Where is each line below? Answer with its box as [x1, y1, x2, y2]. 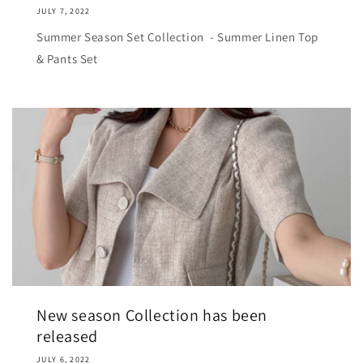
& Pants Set [36, 50, 98, 66]
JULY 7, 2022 [36, 5, 91, 16]
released [36, 325, 98, 347]
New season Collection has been [36, 304, 268, 326]
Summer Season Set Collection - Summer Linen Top [36, 28, 318, 45]
